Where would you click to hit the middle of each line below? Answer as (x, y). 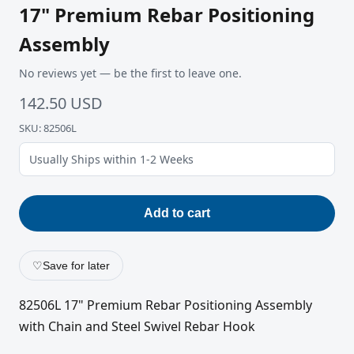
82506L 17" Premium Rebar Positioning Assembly (166, 305)
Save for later (76, 266)
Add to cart (177, 213)
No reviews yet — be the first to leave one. (130, 73)
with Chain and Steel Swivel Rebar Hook (137, 327)
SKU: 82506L (48, 128)
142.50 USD (61, 104)
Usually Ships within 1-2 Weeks (111, 160)
